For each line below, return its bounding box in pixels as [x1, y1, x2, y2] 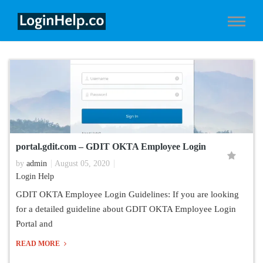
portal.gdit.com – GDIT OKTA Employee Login [16, 141, 206, 151]
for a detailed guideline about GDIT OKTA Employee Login [16, 204, 236, 214]
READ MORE [16, 240, 62, 248]
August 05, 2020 [55, 159, 110, 168]
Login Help [16, 172, 54, 181]
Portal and [16, 219, 53, 228]
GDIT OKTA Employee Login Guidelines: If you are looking [16, 190, 239, 199]
